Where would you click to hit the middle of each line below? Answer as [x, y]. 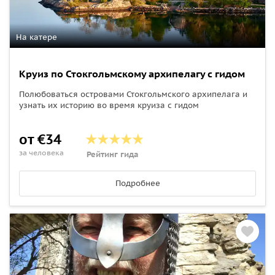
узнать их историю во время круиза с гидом [109, 105]
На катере [37, 37]
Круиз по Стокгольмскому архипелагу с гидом [132, 73]
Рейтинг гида [113, 154]
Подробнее [137, 183]
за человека [41, 152]
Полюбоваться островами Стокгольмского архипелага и [133, 94]
